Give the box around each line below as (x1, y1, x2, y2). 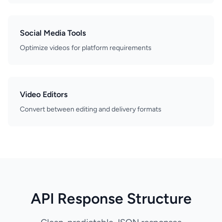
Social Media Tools (20, 28, 86, 38)
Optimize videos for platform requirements (20, 44, 152, 52)
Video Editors (20, 90, 67, 99)
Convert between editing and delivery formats (20, 105, 162, 113)
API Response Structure (30, 189, 192, 208)
